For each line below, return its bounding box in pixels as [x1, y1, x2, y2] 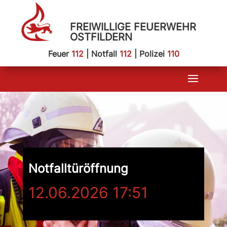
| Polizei [131, 49, 167, 59]
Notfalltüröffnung [28, 161, 128, 176]
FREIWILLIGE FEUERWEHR [69, 21, 196, 33]
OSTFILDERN [69, 31, 132, 43]
